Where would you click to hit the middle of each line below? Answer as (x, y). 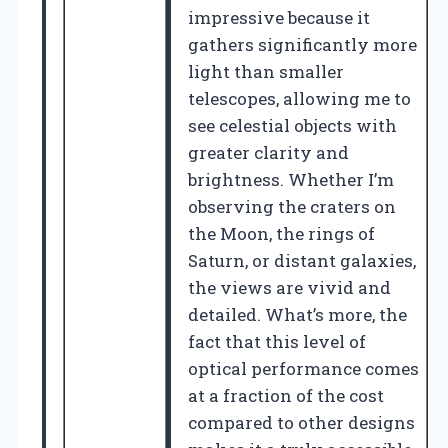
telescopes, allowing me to (299, 98)
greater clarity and (268, 152)
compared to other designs (301, 422)
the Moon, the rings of (281, 233)
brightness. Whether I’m (291, 179)
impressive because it (279, 17)
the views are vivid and (289, 287)
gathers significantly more (302, 44)
